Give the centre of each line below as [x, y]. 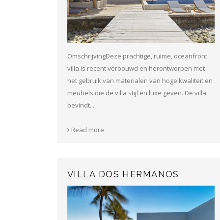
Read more [87, 129]
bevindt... [81, 105]
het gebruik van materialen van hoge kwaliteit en [140, 80]
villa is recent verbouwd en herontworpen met [136, 68]
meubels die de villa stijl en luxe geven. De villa [137, 93]
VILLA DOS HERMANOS [123, 174]
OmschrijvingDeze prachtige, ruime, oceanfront [137, 56]
